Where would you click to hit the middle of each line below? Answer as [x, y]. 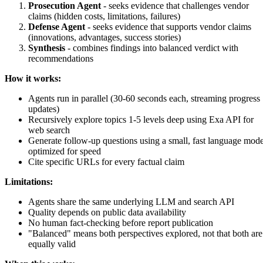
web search [49, 130]
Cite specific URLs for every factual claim [106, 162]
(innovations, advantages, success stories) [104, 38]
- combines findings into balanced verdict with [152, 48]
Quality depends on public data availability [107, 213]
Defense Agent [57, 27]
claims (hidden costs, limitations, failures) [104, 16]
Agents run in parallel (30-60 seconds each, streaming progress [144, 99]
